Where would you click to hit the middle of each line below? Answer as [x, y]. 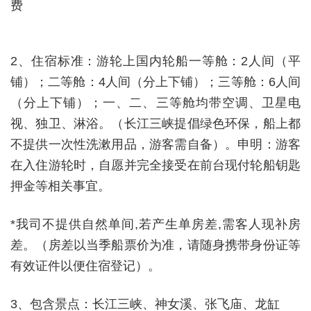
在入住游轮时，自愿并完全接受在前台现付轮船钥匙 [155, 165]
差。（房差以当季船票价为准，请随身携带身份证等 [155, 245]
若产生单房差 [178, 224]
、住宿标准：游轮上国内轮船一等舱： [129, 61]
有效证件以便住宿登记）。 [85, 266]
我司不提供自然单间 [75, 224]
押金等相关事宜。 [60, 186]
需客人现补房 [261, 224]
